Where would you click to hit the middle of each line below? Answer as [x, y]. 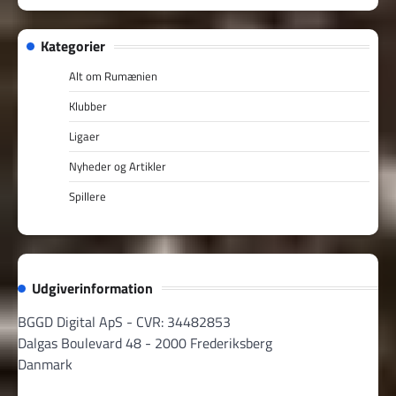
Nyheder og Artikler [118, 167]
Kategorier [73, 46]
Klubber [88, 107]
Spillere [88, 197]
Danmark [45, 364]
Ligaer [84, 137]
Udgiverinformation [92, 288]
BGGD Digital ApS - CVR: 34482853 [124, 321]
